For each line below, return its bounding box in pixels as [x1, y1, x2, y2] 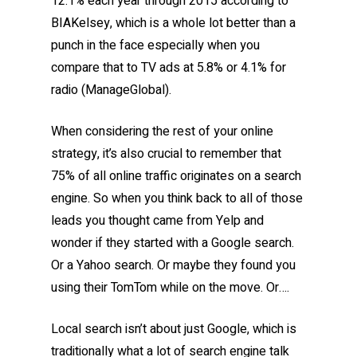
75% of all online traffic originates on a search [51, 167, 301, 186]
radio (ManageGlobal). [51, 80, 171, 100]
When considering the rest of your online [51, 122, 273, 141]
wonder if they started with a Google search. [51, 233, 294, 253]
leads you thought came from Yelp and [51, 211, 264, 230]
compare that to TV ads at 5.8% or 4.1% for [51, 58, 286, 77]
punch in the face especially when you [51, 36, 260, 55]
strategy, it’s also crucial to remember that [51, 144, 281, 163]
